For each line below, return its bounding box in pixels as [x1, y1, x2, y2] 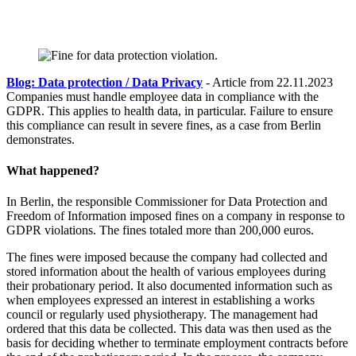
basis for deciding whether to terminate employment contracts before [6, 336, 348, 350]
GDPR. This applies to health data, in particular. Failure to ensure [6, 103, 333, 118]
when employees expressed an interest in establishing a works [6, 293, 315, 308]
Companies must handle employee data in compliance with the [6, 89, 319, 103]
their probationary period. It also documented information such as [6, 279, 332, 293]
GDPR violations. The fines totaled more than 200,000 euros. [6, 223, 314, 238]
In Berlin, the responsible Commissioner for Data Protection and [6, 195, 327, 209]
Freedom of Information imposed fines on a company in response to [6, 209, 345, 223]
